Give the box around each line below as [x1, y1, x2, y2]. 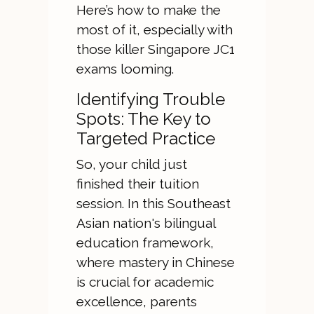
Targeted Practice [76, 128, 215, 149]
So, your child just [76, 156, 187, 172]
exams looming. [76, 61, 174, 76]
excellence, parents [76, 294, 197, 309]
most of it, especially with [76, 22, 233, 37]
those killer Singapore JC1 [76, 41, 235, 57]
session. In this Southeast [76, 196, 231, 211]
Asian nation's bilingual [76, 215, 215, 231]
